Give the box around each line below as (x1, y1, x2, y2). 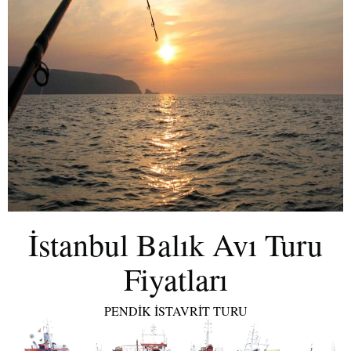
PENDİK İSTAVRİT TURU (103, 302, 248, 319)
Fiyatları (123, 257, 228, 299)
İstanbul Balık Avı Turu (28, 223, 323, 265)
